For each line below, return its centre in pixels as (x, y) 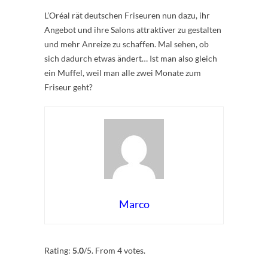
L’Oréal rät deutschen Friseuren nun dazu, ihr (127, 15)
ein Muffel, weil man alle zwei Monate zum (123, 72)
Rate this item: (71, 238)
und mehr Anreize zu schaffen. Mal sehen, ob (127, 44)
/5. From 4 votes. (115, 250)
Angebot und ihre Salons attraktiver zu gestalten (133, 29)
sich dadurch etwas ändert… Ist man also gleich (131, 58)
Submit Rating (151, 239)
